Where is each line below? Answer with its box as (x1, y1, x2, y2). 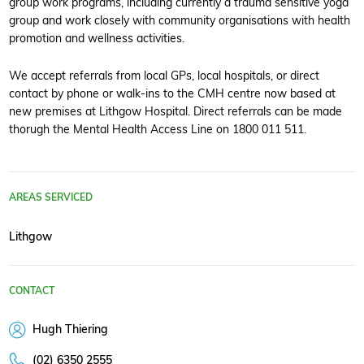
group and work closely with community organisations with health (9, 13, 350, 28)
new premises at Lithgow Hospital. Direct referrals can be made (9, 103, 342, 118)
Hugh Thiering (28, 321, 108, 336)
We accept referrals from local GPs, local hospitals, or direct (9, 67, 319, 82)
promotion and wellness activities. (9, 31, 184, 45)
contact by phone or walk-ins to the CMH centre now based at (9, 85, 336, 100)
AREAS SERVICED (9, 191, 93, 204)
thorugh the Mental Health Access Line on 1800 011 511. (9, 121, 306, 136)
